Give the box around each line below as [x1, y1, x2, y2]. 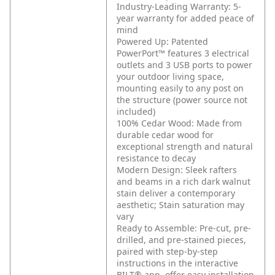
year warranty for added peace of [117, 12, 254, 25]
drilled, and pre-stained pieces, [117, 234, 246, 246]
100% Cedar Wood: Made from [117, 117, 242, 130]
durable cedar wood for [117, 129, 214, 141]
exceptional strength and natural [117, 141, 253, 153]
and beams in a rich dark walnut [117, 176, 250, 188]
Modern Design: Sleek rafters [117, 164, 237, 176]
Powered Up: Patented [117, 36, 208, 48]
